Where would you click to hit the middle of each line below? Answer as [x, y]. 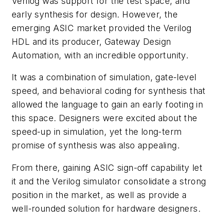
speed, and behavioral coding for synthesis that [109, 91]
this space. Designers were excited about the [105, 118]
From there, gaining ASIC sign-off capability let [107, 167]
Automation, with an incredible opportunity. [100, 55]
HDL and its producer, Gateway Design [91, 41]
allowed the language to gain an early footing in [108, 105]
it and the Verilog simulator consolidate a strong [109, 181]
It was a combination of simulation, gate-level [104, 77]
